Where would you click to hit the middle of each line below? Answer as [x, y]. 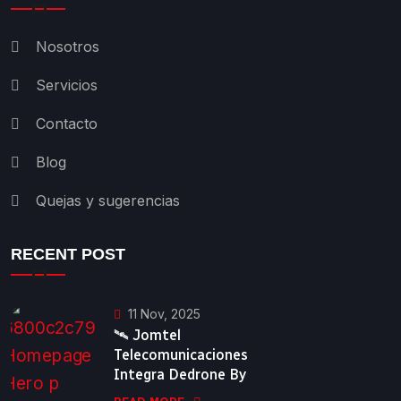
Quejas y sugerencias [108, 201]
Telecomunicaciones [181, 354]
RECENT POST [68, 255]
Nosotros [68, 47]
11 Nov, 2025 [164, 313]
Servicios [67, 85]
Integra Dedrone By [180, 374]
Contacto [67, 124]
